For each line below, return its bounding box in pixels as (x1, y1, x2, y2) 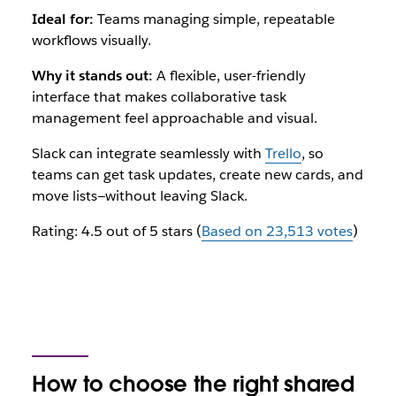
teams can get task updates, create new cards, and (31, 165, 363, 184)
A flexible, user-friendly (152, 66, 306, 85)
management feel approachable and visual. (31, 109, 317, 127)
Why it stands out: (31, 66, 153, 85)
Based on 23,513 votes (201, 222, 353, 240)
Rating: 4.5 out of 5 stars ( (31, 222, 202, 240)
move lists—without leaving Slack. (31, 187, 247, 205)
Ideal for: (31, 10, 94, 28)
